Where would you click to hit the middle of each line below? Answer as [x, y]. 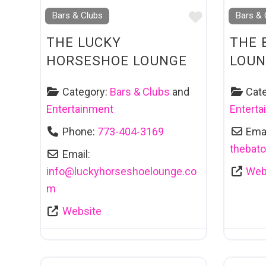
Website [82, 211]
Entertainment [80, 109]
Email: [76, 154]
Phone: [80, 132]
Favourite [230, 17]
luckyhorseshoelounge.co [135, 172]
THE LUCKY [84, 42]
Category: [86, 92]
